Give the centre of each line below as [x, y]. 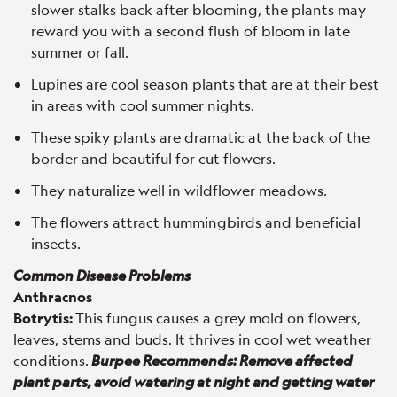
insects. [56, 243]
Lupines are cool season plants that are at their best [205, 83]
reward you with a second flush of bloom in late [191, 30]
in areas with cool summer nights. [143, 105]
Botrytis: [44, 317]
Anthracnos [53, 296]
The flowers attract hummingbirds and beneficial [196, 222]
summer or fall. [80, 51]
